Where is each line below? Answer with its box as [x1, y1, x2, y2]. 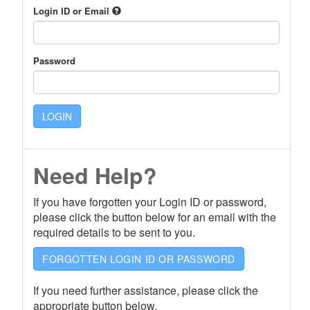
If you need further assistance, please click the [33, 282, 258, 298]
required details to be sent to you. [33, 224, 195, 240]
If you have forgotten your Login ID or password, [33, 194, 266, 210]
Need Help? [33, 159, 157, 191]
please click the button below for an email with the [33, 209, 276, 225]
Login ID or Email [33, 4, 112, 17]
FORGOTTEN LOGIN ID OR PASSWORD [42, 252, 235, 266]
